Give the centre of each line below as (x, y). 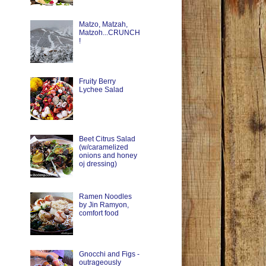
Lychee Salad (101, 90)
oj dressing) (98, 164)
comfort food (99, 213)
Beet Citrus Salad (107, 139)
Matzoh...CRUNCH (109, 32)
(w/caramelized (103, 148)
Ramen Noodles (105, 197)
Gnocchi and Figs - (109, 254)
